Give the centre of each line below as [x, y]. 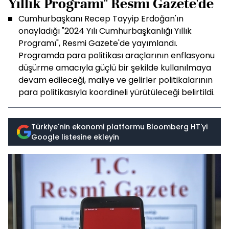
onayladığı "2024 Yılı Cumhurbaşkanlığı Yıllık [105, 31]
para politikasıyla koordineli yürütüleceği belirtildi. [117, 92]
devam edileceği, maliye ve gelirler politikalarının [116, 80]
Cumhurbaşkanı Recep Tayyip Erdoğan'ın [101, 19]
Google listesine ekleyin [75, 137]
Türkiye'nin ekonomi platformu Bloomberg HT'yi [119, 127]
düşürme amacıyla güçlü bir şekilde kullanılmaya [115, 68]
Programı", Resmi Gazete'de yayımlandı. [98, 43]
